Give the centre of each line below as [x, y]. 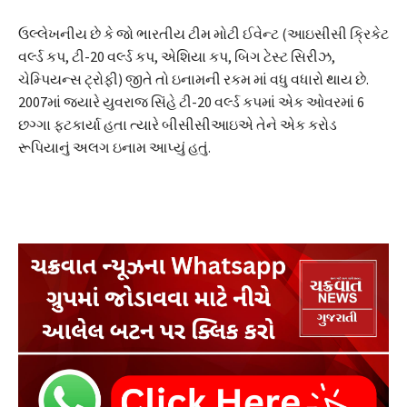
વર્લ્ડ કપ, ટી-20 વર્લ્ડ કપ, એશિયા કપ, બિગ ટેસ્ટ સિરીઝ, [177, 56]
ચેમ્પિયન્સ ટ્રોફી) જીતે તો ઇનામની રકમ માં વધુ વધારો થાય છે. [194, 79]
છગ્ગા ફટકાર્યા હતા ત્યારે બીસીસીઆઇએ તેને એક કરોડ [178, 124]
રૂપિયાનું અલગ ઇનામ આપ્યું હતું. [114, 147]
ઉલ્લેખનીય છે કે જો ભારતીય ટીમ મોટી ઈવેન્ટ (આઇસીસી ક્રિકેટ [203, 33]
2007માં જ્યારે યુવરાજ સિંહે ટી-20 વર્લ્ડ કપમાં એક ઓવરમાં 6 [191, 101]
